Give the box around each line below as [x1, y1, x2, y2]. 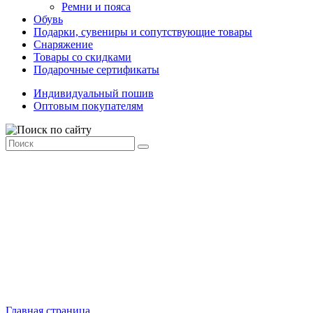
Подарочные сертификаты [34, 64, 159, 76]
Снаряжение [34, 38, 93, 51]
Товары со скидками [34, 51, 131, 64]
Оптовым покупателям [34, 100, 143, 112]
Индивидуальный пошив [34, 87, 154, 100]
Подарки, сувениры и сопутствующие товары [34, 26, 252, 38]
